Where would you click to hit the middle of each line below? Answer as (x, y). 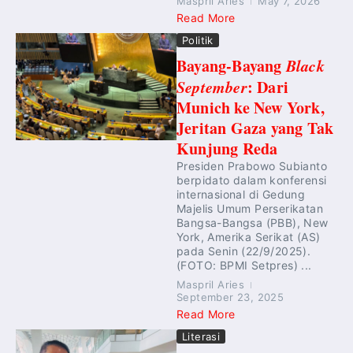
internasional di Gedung (241, 194)
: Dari (268, 87)
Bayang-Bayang (231, 66)
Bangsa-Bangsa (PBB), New (253, 223)
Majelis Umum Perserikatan (250, 208)
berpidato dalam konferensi (252, 180)
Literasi (201, 336)
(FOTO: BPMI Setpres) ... (244, 265)
